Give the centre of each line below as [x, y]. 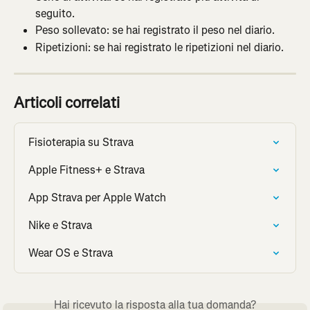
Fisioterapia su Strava [81, 143]
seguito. [55, 14]
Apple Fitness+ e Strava [86, 170]
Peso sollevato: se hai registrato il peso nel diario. [155, 30]
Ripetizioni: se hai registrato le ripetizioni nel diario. [159, 47]
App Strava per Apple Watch [97, 198]
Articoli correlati [67, 103]
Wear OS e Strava [71, 253]
